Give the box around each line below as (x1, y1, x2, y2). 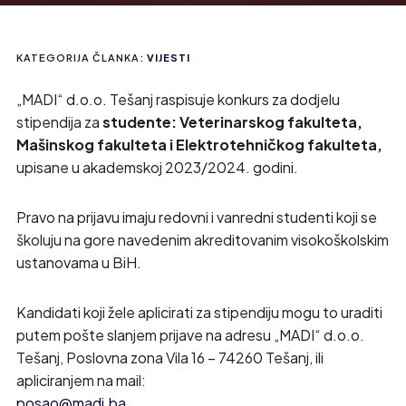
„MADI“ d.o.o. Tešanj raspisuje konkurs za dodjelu (15, 90, 340, 109)
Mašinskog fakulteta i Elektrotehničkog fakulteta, (15, 135, 382, 154)
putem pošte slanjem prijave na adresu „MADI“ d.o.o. (15, 325, 364, 344)
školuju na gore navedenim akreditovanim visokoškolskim (15, 230, 389, 249)
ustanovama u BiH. (15, 253, 141, 272)
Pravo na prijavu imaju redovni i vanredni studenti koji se (15, 208, 377, 227)
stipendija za (15, 112, 102, 131)
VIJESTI (146, 52, 190, 63)
